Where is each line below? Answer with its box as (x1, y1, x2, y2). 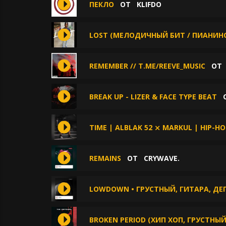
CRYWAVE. (144, 153, 180, 163)
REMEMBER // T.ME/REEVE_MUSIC (89, 61, 205, 71)
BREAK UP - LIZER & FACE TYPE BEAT (89, 91, 217, 101)
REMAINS (89, 153, 121, 163)
